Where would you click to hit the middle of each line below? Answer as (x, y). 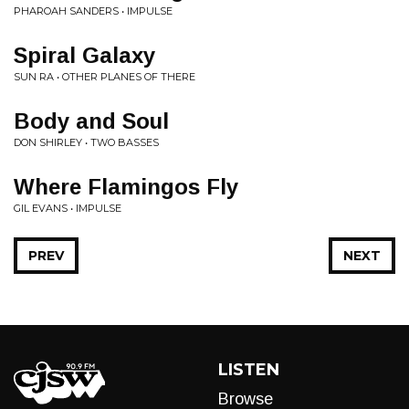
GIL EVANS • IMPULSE (68, 208)
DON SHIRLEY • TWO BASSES (86, 142)
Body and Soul (91, 121)
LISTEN (249, 370)
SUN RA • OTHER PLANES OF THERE (105, 77)
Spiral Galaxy (84, 55)
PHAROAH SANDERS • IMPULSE (93, 11)
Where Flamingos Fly (126, 187)
